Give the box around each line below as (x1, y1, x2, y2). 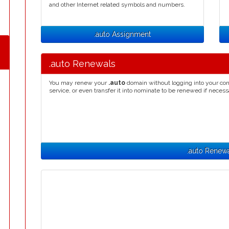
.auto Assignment (94, 30, 151, 38)
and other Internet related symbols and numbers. (49, 1, 185, 8)
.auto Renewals (49, 58, 116, 69)
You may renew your (49, 79, 108, 86)
